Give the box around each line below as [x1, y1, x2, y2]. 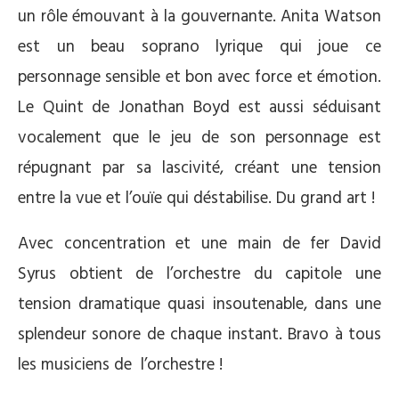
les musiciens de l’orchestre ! [18, 352, 223, 379]
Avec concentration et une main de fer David [18, 231, 381, 257]
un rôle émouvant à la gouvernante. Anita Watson [18, 4, 381, 30]
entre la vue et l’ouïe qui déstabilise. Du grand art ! [18, 185, 375, 212]
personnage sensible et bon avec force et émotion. [18, 64, 381, 91]
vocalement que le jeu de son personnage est [18, 125, 381, 151]
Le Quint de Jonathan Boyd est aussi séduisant [18, 94, 381, 121]
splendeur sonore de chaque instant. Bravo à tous [18, 322, 381, 348]
